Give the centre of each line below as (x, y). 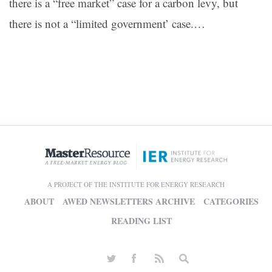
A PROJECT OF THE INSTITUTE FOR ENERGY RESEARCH (136, 185)
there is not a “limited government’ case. (101, 24)
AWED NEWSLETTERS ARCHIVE (128, 202)
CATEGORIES (231, 202)
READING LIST (141, 221)
